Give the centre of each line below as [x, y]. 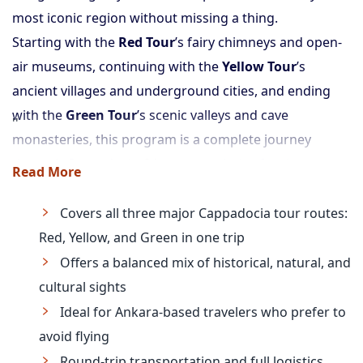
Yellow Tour [259, 66]
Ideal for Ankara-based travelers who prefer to [203, 312]
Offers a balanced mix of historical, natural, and [205, 263]
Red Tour [147, 42]
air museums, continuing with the [117, 66]
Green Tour [101, 115]
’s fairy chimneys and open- [258, 42]
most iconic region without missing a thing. [145, 18]
